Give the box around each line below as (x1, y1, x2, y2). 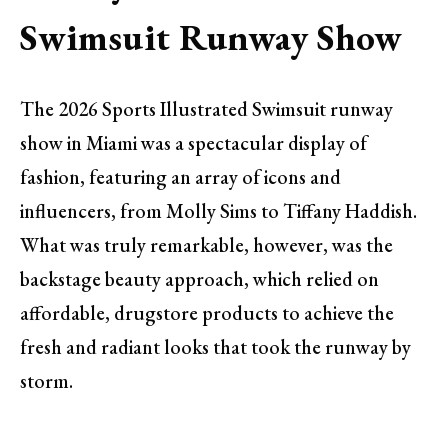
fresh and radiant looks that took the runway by (20, 334, 411, 361)
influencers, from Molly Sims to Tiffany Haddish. (20, 198, 417, 225)
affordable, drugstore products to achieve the (20, 300, 394, 327)
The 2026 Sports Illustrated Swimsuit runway (20, 96, 393, 123)
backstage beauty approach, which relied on (20, 266, 379, 293)
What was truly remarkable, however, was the (20, 232, 393, 259)
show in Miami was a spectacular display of (20, 130, 367, 157)
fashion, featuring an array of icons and (20, 164, 341, 191)
